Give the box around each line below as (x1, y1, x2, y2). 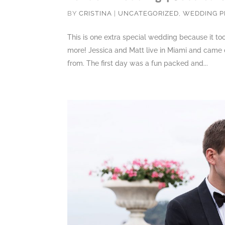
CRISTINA (79, 9, 113, 17)
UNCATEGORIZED (118, 9, 179, 17)
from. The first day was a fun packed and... (67, 59, 208, 67)
